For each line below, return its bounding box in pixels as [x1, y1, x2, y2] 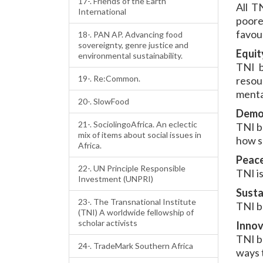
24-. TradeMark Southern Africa [78, 241, 193, 251]
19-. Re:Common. [78, 73, 140, 83]
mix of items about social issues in [78, 130, 201, 140]
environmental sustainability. [78, 50, 183, 60]
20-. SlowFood [78, 96, 129, 106]
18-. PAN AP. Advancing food [78, 29, 183, 39]
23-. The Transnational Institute [78, 197, 196, 207]
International [78, 6, 126, 16]
